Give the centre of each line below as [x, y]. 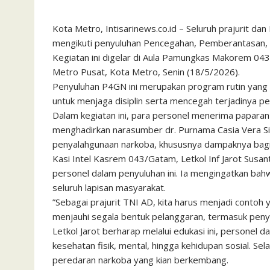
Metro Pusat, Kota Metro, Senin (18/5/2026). [146, 71]
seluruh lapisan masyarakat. [109, 187]
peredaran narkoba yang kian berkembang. [140, 259]
